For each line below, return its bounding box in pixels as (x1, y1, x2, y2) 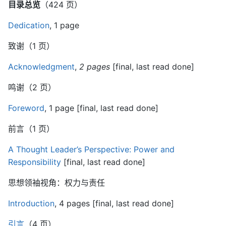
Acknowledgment (8, 62, 75, 72)
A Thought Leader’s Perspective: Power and (8, 144, 175, 154)
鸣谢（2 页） (8, 82, 56, 92)
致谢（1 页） (8, 41, 54, 51)
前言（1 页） (8, 124, 54, 134)
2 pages (79, 62, 110, 72)
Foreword (8, 103, 44, 113)
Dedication (8, 20, 49, 30)
